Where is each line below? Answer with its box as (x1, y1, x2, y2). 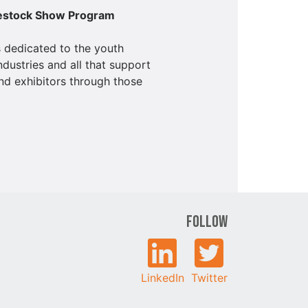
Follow (186, 211, 228, 232)
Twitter (190, 270, 228, 285)
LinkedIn (140, 270, 184, 285)
